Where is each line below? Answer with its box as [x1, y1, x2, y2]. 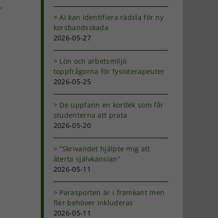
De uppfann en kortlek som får [59, 100, 164, 109]
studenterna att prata [53, 110, 127, 120]
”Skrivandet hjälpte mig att [59, 144, 150, 153]
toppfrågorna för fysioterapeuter [53, 66, 165, 76]
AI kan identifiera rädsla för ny [59, 12, 163, 22]
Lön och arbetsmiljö [59, 56, 127, 66]
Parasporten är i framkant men [59, 187, 165, 197]
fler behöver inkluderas [53, 198, 133, 207]
